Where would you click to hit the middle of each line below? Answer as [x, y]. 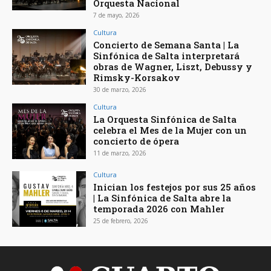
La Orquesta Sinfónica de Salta [165, 119]
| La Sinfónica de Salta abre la [162, 198]
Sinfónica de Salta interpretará [167, 56]
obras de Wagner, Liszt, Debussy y [173, 67]
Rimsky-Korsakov [137, 78]
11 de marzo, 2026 [120, 153]
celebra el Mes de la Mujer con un [170, 130]
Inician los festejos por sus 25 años [175, 187]
